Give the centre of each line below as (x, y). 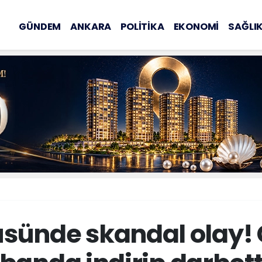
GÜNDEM (40, 26)
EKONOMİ (196, 26)
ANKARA (91, 26)
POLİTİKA (142, 26)
